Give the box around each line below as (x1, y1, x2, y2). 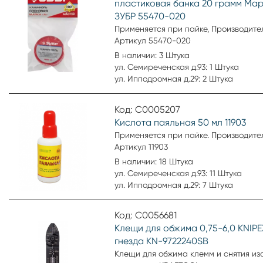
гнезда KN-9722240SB (114, 235, 208, 247)
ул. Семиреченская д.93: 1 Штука (114, 62, 239, 72)
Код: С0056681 (114, 210, 177, 221)
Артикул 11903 (114, 141, 168, 151)
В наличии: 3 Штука (114, 50, 190, 60)
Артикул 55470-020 (114, 36, 191, 45)
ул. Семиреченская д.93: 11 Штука (114, 168, 242, 178)
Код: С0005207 (114, 103, 180, 115)
